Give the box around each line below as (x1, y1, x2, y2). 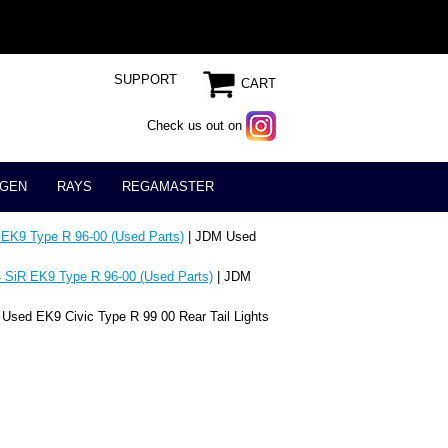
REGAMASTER (122, 179, 214, 195)
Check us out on (147, 118, 242, 133)
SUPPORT (114, 72, 177, 87)
